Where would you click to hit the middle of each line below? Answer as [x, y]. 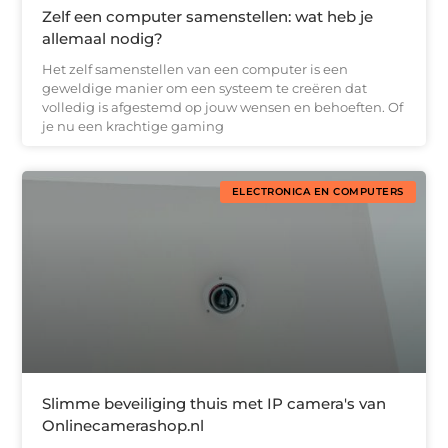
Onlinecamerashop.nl [123, 425]
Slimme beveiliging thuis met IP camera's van [214, 403]
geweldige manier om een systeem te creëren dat [205, 88]
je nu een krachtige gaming [133, 126]
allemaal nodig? [103, 39]
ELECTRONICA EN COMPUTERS [317, 192]
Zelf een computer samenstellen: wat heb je [208, 17]
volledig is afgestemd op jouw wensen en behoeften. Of [223, 107]
